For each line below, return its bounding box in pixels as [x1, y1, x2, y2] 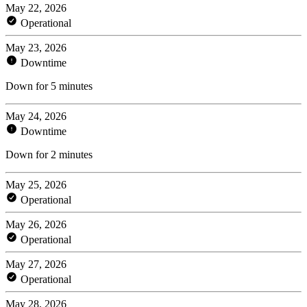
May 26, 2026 [5, 218, 66, 230]
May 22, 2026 [5, 1, 66, 14]
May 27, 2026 [5, 258, 66, 270]
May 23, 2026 [5, 41, 66, 53]
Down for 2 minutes [5, 148, 93, 160]
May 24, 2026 [5, 110, 66, 122]
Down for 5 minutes [5, 79, 93, 92]
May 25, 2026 [5, 178, 66, 191]
